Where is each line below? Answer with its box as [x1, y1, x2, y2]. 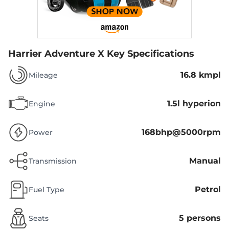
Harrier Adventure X [8, 48, 104, 60]
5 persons [179, 213, 221, 223]
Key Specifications [107, 48, 194, 60]
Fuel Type [29, 185, 64, 195]
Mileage [29, 71, 58, 80]
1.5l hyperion [167, 99, 221, 109]
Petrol [195, 185, 221, 195]
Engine [29, 99, 55, 109]
